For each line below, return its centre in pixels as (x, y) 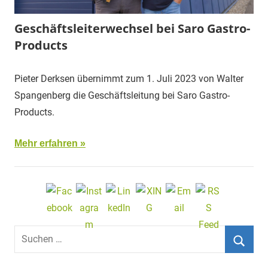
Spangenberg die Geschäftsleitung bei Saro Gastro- (122, 95)
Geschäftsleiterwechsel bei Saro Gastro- (132, 28)
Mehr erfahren (46, 143)
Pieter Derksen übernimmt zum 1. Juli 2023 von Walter (129, 79)
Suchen (30, 233)
